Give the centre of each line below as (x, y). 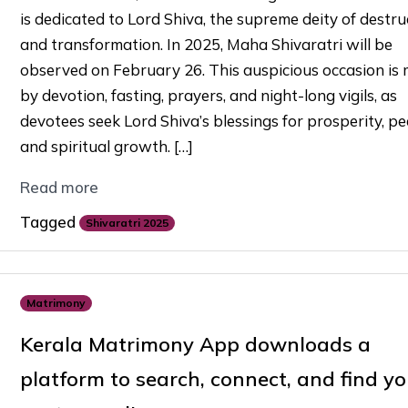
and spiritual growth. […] (106, 146)
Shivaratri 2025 (127, 223)
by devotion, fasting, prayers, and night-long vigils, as (208, 95)
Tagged (49, 221)
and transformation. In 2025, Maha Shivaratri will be (206, 44)
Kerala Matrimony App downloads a (195, 344)
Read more (59, 187)
